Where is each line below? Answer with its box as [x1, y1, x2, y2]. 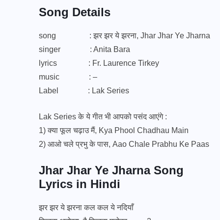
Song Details [39, 5, 110, 19]
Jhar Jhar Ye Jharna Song [39, 163, 184, 177]
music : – [39, 72, 97, 81]
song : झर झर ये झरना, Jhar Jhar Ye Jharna [39, 31, 210, 40]
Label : [39, 86, 92, 95]
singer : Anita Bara [39, 45, 130, 54]
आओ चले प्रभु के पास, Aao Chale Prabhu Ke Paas [48, 139, 209, 148]
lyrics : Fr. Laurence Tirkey [39, 58, 159, 67]
